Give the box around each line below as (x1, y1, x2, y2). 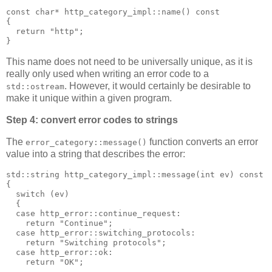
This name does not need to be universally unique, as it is (6, 56, 253, 67)
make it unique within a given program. (6, 93, 172, 104)
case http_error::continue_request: (6, 208, 181, 218)
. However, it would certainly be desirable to (64, 81, 251, 92)
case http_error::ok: (6, 247, 113, 257)
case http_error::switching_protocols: (6, 228, 195, 237)
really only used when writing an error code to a (6, 69, 209, 80)
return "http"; (6, 27, 84, 36)
